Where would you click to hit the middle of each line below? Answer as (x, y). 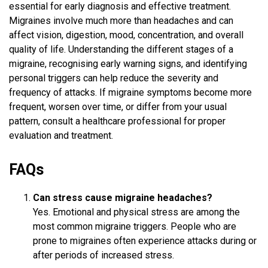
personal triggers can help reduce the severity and (114, 78)
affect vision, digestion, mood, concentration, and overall (126, 35)
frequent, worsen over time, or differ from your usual (118, 107)
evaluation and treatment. (61, 136)
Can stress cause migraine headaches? (123, 198)
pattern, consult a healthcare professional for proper (117, 121)
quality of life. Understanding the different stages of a (121, 50)
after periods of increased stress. (103, 255)
